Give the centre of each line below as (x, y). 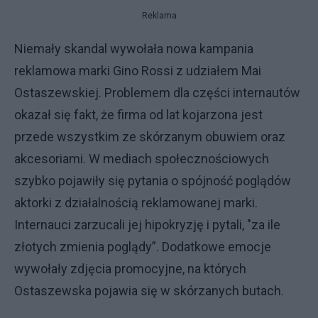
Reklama (159, 16)
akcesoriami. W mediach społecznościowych (142, 159)
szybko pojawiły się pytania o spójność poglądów (153, 181)
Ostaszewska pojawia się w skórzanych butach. (149, 291)
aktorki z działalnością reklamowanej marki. (136, 203)
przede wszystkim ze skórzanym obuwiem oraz (150, 137)
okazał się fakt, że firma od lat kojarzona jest (138, 115)
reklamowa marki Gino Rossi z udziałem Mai (138, 71)
